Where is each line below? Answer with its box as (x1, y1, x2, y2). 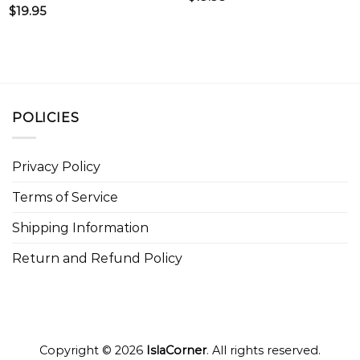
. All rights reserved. (207, 342, 321, 358)
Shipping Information (12, 219, 149, 235)
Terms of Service (12, 189, 118, 205)
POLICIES (12, 110, 80, 126)
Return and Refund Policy (12, 250, 182, 266)
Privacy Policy (12, 158, 100, 174)
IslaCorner (146, 342, 207, 358)
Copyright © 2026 (39, 342, 146, 358)
